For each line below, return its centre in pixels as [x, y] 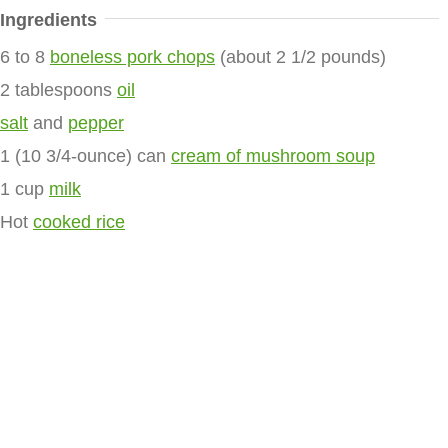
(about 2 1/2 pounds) [300, 57]
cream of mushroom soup [273, 156]
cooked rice [79, 222]
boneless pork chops [132, 57]
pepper [96, 123]
